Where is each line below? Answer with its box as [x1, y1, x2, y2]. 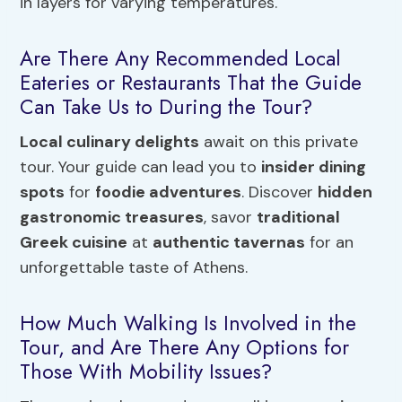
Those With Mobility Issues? [20, 355, 273, 387]
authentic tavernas [153, 232, 306, 254]
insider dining [261, 156, 367, 179]
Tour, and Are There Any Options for [20, 331, 350, 363]
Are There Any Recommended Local [20, 42, 342, 74]
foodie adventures [95, 181, 242, 204]
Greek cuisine [20, 232, 128, 254]
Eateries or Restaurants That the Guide [20, 66, 363, 98]
